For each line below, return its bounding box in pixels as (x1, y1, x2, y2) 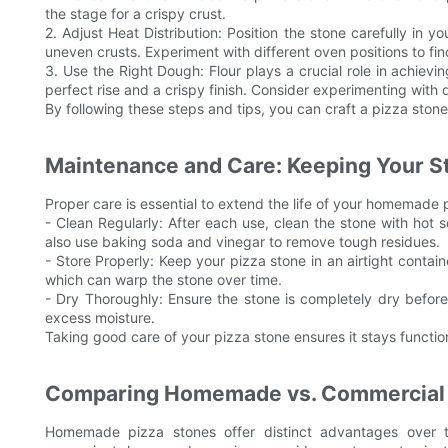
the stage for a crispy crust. (45, 5, 226, 23)
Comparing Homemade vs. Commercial (45, 381, 445, 407)
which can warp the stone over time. (45, 271, 282, 289)
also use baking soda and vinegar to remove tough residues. (45, 233, 440, 251)
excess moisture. (45, 309, 155, 327)
